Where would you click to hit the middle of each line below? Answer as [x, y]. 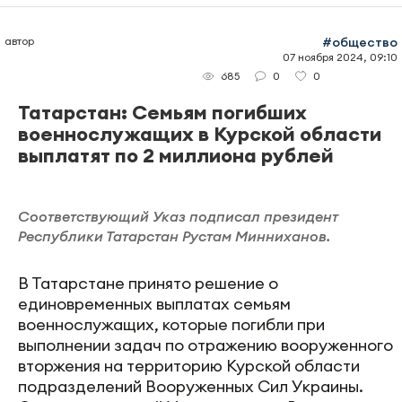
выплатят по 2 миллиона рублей [176, 156]
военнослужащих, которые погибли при [171, 325]
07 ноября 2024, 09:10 [340, 57]
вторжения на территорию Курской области [189, 366]
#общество [360, 42]
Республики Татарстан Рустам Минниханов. [174, 236]
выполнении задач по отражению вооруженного [205, 345]
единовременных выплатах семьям [154, 304]
